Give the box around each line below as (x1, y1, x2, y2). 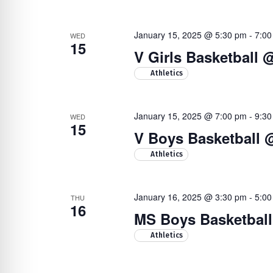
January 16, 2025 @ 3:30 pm (133, 191, 247, 203)
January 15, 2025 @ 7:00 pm (133, 110, 247, 122)
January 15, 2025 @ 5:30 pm (133, 29, 247, 41)
